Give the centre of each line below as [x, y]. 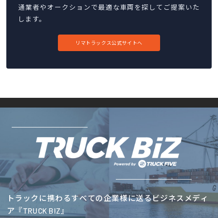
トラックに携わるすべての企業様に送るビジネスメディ [108, 198]
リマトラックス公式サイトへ [109, 43]
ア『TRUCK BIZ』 [38, 211]
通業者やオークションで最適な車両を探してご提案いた [109, 7]
